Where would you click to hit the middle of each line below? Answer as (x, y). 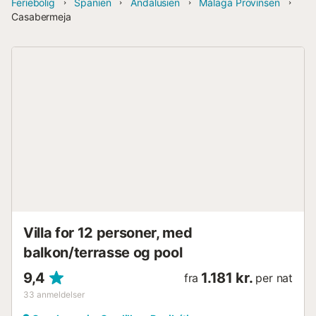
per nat (274, 278)
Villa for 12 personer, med (108, 232)
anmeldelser (61, 294)
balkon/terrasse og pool (103, 252)
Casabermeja (42, 17)
